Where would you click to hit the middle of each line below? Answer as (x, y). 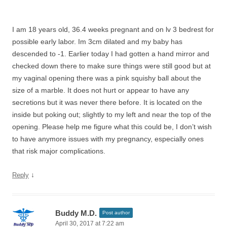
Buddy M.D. (76, 213)
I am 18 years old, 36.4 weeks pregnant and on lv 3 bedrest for (113, 29)
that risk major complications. (59, 151)
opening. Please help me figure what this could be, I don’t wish (112, 127)
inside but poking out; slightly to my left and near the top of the (112, 115)
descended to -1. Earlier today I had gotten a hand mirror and (111, 54)
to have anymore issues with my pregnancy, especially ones (108, 139)
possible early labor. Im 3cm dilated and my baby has (97, 42)
